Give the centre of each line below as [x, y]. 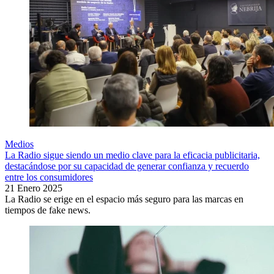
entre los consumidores [49, 177]
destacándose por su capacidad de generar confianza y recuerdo [127, 166]
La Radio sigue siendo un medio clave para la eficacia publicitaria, [132, 155]
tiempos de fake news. [48, 210]
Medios [19, 144]
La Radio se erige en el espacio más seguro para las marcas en [124, 199]
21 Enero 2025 [34, 188]
